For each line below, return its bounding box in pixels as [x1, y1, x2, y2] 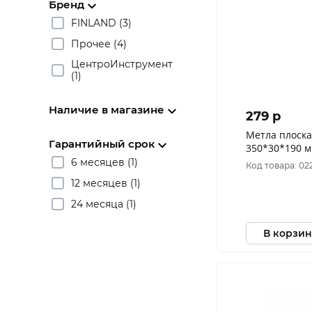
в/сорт [246, 155, 277, 168]
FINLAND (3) [71, 16, 132, 29]
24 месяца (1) [71, 197, 136, 210]
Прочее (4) [71, 37, 127, 50]
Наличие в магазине [49, 103, 164, 116]
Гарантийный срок [49, 137, 155, 150]
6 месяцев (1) [71, 155, 138, 169]
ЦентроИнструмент [71, 58, 173, 70]
